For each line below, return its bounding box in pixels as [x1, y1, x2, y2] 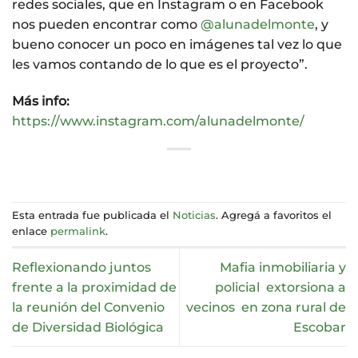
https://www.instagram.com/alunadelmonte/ [12, 113, 304, 129]
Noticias [173, 209, 216, 222]
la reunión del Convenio [12, 300, 165, 315]
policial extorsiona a [215, 280, 346, 295]
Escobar [293, 320, 346, 335]
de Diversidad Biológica [12, 320, 164, 335]
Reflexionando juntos [12, 260, 151, 275]
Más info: [12, 93, 70, 109]
